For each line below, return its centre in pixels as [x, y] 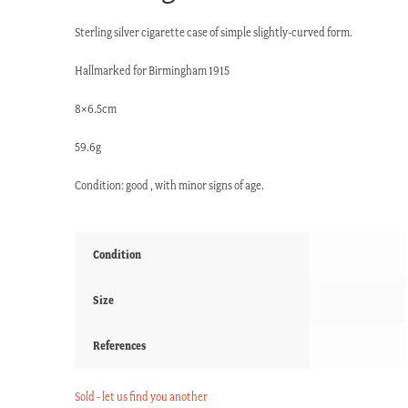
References [120, 345]
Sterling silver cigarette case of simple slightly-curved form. [214, 33]
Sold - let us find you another [142, 396]
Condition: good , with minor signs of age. [170, 185]
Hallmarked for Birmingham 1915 [153, 71]
